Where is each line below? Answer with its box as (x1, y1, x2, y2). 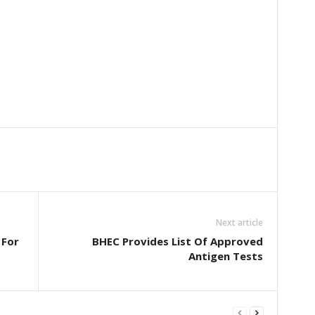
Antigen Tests (188, 249, 263, 264)
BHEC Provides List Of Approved (91, 234, 263, 249)
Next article (215, 217, 263, 229)
